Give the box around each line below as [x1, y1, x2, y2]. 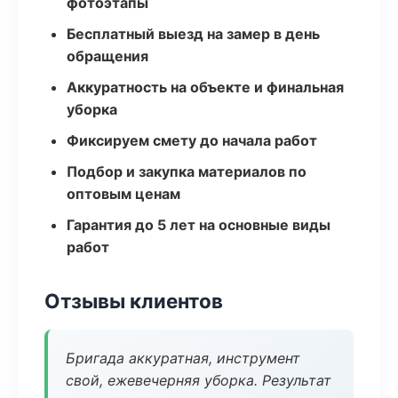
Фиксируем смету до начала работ [67, 131, 317, 149]
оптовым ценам [67, 185, 180, 203]
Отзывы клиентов [44, 289, 223, 313]
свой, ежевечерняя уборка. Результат [66, 371, 331, 389]
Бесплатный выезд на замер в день [67, 25, 320, 43]
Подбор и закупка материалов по [67, 163, 306, 180]
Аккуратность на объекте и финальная [67, 78, 344, 96]
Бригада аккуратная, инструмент [66, 349, 300, 367]
